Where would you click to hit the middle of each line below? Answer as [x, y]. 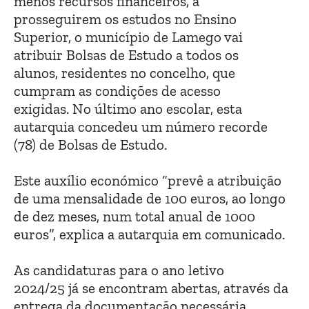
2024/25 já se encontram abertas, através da [151, 288]
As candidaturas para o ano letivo [119, 270]
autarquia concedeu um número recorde [141, 127]
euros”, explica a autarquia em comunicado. [149, 235]
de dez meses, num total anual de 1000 [134, 217]
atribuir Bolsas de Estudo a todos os [126, 55]
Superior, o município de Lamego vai [128, 37]
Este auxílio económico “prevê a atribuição [148, 181]
